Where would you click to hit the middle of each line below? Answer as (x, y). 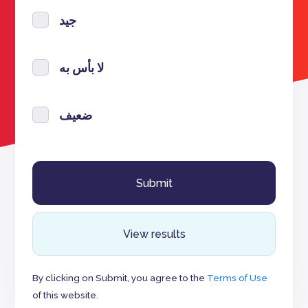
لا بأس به (82, 67)
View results (154, 234)
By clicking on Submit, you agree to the (120, 278)
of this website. (66, 295)
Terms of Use (238, 278)
